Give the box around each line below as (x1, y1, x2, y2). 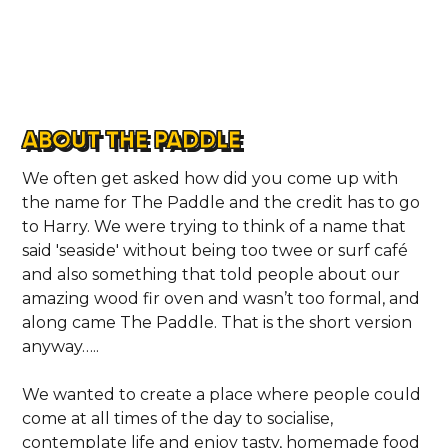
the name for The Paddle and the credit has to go (22, 192, 421, 212)
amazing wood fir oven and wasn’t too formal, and (22, 288, 421, 308)
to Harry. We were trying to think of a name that (22, 216, 407, 236)
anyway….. (22, 336, 100, 356)
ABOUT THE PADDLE (22, 123, 242, 155)
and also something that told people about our (22, 264, 401, 284)
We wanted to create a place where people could (22, 384, 422, 404)
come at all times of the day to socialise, (22, 408, 334, 428)
